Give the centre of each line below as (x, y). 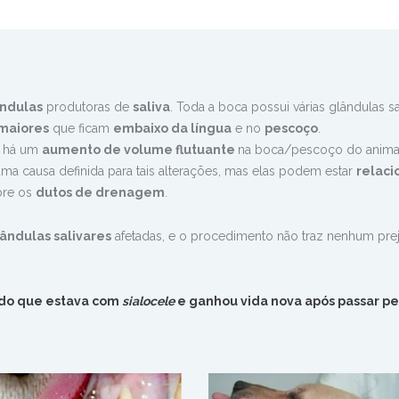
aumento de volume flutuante (140, 150)
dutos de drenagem (100, 193)
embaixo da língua (172, 129)
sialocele (148, 301)
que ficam (81, 129)
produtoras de (88, 107)
